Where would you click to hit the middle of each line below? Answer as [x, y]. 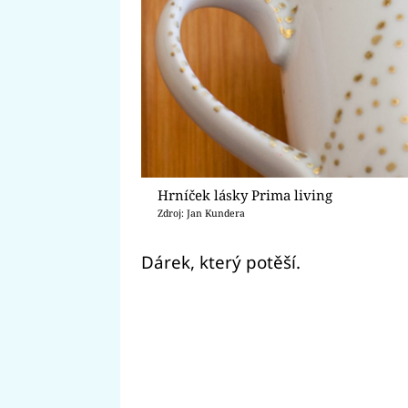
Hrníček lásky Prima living [245, 194]
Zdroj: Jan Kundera [202, 213]
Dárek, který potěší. [220, 261]
